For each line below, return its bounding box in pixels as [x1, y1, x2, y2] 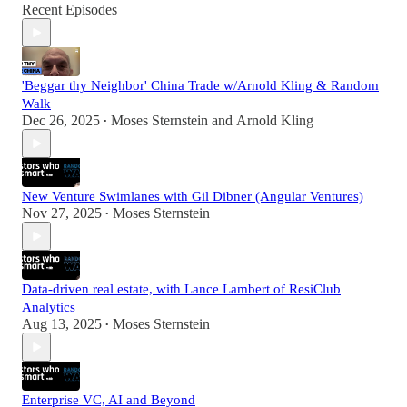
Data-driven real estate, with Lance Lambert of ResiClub [22, 282, 341, 297]
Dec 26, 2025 [22, 113, 100, 129]
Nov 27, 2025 [22, 205, 102, 222]
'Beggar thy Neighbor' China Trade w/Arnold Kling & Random [22, 78, 379, 94]
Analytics [22, 300, 75, 315]
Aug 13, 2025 [22, 316, 102, 333]
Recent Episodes [22, 2, 117, 18]
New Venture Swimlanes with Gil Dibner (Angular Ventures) [22, 189, 363, 204]
